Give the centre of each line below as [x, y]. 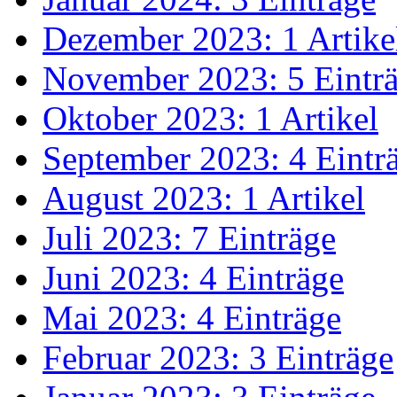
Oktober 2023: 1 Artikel [210, 118]
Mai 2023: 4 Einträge [192, 317]
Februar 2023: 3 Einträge [218, 357]
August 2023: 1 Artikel [204, 198]
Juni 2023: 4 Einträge [193, 277]
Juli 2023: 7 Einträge [189, 237]
